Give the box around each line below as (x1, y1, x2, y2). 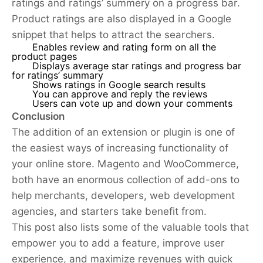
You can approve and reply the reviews (32, 89, 207, 100)
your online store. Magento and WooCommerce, (12, 158, 239, 170)
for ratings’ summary (12, 70, 103, 82)
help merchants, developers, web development (12, 190, 235, 202)
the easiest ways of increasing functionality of (12, 142, 228, 154)
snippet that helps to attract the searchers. (12, 29, 215, 41)
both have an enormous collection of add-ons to (12, 174, 240, 186)
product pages (12, 51, 77, 63)
